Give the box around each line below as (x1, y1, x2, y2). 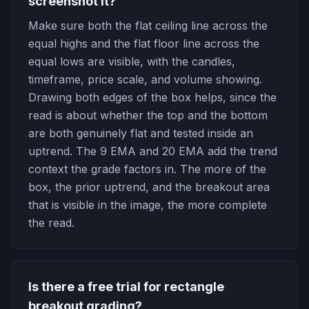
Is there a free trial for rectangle (28, 279, 224, 294)
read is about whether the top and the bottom (28, 108, 268, 122)
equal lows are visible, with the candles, (28, 54, 235, 68)
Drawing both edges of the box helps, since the (28, 90, 277, 104)
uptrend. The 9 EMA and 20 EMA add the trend (28, 144, 277, 158)
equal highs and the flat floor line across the (28, 37, 259, 50)
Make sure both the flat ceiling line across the (28, 19, 268, 32)
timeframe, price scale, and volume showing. (28, 72, 262, 86)
